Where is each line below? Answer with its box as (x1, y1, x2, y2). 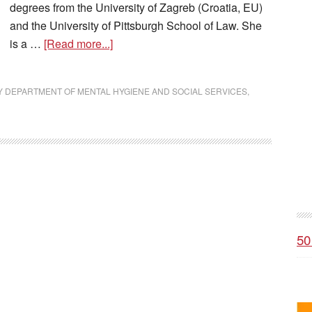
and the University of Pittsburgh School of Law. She (10, 17, 262, 33)
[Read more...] (44, 36, 113, 52)
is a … (10, 36, 44, 52)
